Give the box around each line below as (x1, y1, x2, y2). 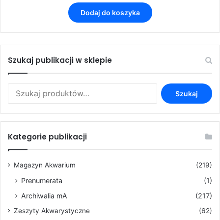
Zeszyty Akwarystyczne (14, 207, 90, 215)
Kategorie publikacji (8, 132, 87, 142)
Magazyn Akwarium (14, 161, 76, 169)
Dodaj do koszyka (80, 8, 140, 17)
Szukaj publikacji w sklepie (8, 55, 112, 66)
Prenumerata (21, 176, 62, 185)
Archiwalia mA (21, 192, 67, 200)
